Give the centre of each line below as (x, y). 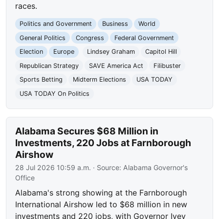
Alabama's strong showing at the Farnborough (101, 192)
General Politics (43, 38)
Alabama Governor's (156, 167)
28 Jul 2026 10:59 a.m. (53, 167)
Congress (90, 38)
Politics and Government (56, 24)
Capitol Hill (161, 52)
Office (25, 177)
